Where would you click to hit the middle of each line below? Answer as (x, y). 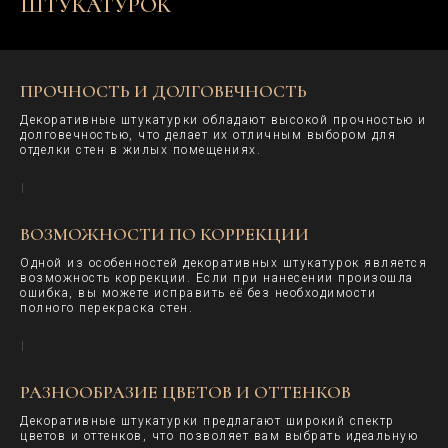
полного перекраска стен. (106, 307)
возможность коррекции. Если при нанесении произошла (217, 277)
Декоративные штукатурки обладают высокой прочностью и (223, 119)
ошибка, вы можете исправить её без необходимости (198, 292)
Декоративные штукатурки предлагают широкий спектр (207, 420)
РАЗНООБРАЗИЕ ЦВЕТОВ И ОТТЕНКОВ (185, 391)
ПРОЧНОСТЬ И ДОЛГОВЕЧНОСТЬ (163, 90)
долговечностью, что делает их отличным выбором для (208, 134)
